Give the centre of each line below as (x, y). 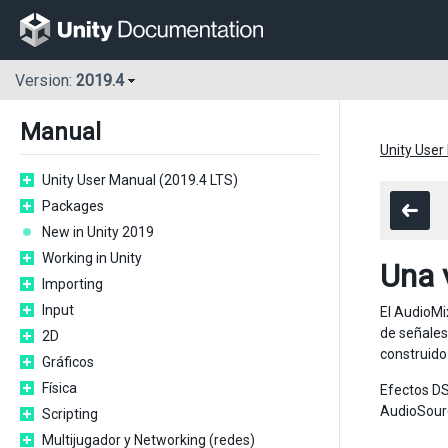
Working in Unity (92, 258)
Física (59, 388)
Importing (72, 284)
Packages (73, 206)
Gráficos (68, 362)
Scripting (70, 414)
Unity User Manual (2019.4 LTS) (140, 180)
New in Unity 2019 (98, 232)
